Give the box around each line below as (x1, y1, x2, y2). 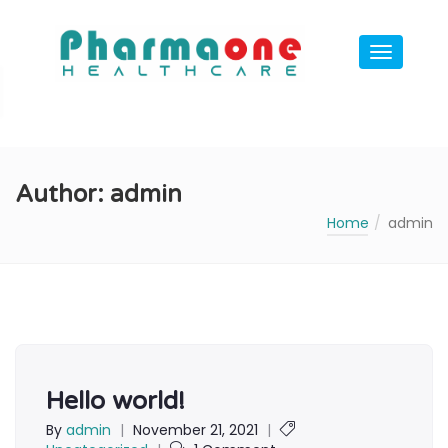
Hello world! (46, 385, 185, 416)
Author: (15, 180, 110, 209)
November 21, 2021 (133, 419, 258, 440)
